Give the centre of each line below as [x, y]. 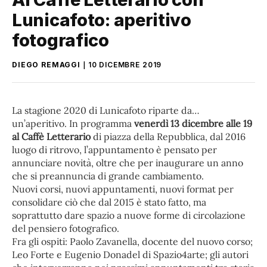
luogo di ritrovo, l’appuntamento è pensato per [114, 149]
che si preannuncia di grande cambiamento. [108, 176]
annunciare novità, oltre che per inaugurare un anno [128, 162]
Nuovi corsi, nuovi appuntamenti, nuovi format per [123, 189]
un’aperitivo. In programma [73, 123]
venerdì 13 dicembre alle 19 [193, 123]
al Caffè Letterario [51, 136]
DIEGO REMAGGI [46, 64]
